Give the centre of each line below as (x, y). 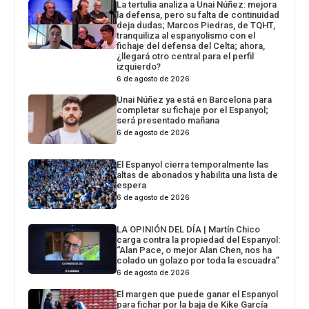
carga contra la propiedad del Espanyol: (199, 239)
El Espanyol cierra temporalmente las (193, 164)
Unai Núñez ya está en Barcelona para (195, 99)
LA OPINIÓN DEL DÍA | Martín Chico (189, 229)
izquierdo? (139, 66)
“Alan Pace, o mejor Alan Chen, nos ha (195, 250)
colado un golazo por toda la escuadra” (198, 260)
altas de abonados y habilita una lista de (198, 175)
